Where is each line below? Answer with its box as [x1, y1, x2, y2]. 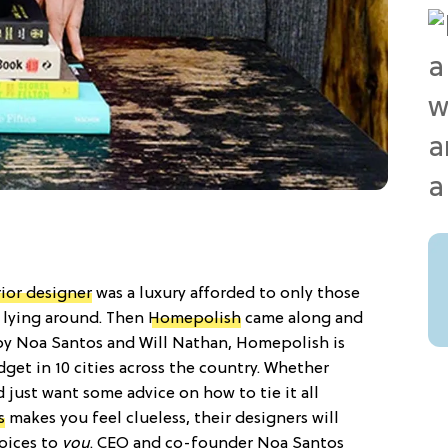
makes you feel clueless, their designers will [5, 409, 339, 428]
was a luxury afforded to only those [92, 284, 360, 303]
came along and [241, 309, 363, 328]
